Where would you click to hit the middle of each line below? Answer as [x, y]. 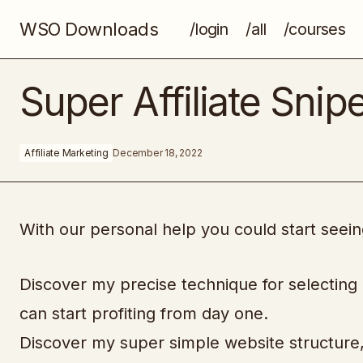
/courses [314, 29]
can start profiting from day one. [144, 314]
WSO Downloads [89, 29]
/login [209, 29]
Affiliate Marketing [66, 153]
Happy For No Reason [99, 83]
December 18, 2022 [158, 153]
